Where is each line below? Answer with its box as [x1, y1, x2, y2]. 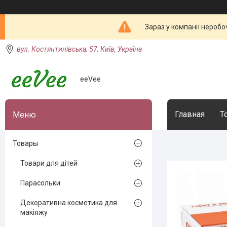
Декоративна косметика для [20, 199, 117, 207]
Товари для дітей [20, 159, 78, 167]
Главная [175, 109, 205, 119]
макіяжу [20, 208, 48, 216]
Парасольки [20, 179, 60, 187]
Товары [13, 139, 38, 147]
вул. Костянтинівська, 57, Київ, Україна [17, 45, 142, 53]
